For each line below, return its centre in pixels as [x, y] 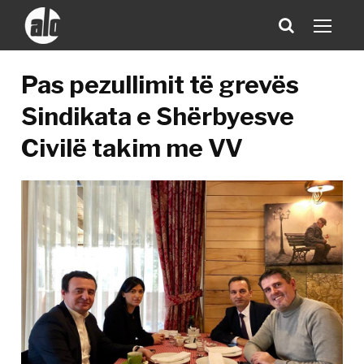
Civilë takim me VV [132, 148]
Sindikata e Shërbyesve [158, 116]
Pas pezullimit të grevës [160, 84]
